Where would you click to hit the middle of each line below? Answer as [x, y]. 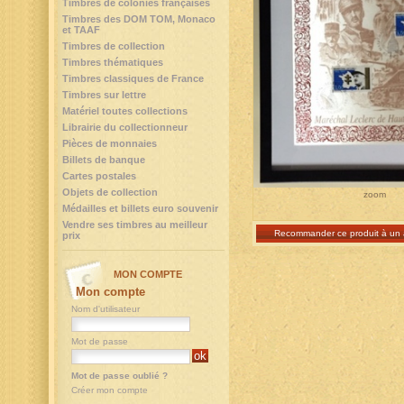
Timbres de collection [114, 46]
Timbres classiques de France [133, 78]
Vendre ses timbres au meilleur [135, 225]
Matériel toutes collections [125, 111]
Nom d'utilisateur [106, 309]
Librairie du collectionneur [125, 127]
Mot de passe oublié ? [119, 376]
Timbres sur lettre [104, 95]
